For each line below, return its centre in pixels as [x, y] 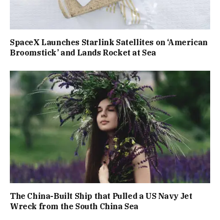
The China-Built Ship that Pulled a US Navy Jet [101, 196]
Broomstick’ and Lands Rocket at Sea [83, 52]
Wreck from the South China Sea [74, 206]
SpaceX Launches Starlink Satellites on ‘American [109, 42]
